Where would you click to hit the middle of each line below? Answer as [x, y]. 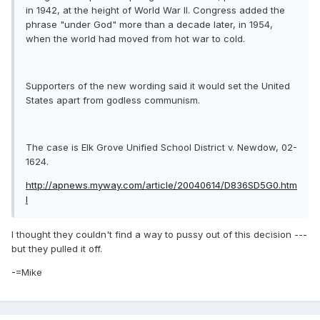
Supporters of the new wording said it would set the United [158, 86]
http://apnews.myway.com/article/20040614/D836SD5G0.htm [161, 185]
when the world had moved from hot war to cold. [135, 39]
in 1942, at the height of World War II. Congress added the [155, 10]
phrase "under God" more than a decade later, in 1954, [149, 25]
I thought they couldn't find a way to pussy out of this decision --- [159, 235]
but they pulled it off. [57, 249]
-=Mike [27, 272]
